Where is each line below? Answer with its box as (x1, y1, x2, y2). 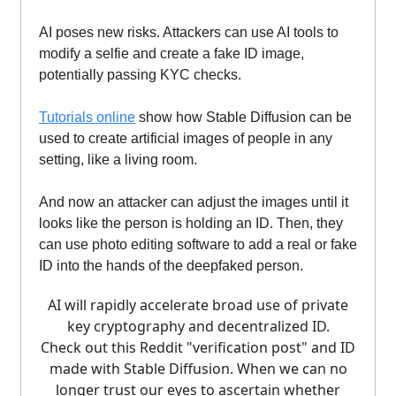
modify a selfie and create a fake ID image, (39, 46, 304, 62)
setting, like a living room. (39, 152, 197, 168)
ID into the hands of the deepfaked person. (39, 258, 303, 274)
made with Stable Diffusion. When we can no (49, 359, 347, 379)
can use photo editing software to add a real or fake (39, 237, 357, 253)
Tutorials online (39, 110, 135, 126)
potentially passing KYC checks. (39, 67, 241, 83)
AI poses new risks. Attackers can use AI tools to (39, 25, 339, 41)
